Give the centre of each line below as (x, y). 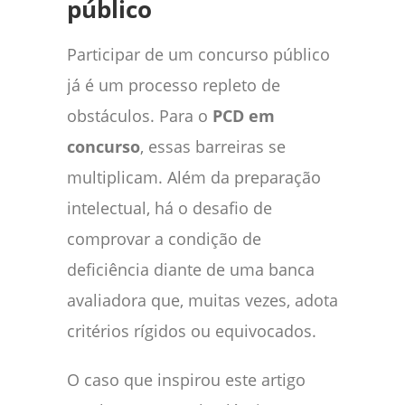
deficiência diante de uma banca (191, 269)
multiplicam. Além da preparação (194, 177)
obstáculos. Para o (140, 115)
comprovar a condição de (164, 238)
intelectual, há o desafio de (170, 207)
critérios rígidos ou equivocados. (192, 330)
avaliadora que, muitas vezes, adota (202, 300)
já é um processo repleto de (174, 85)
